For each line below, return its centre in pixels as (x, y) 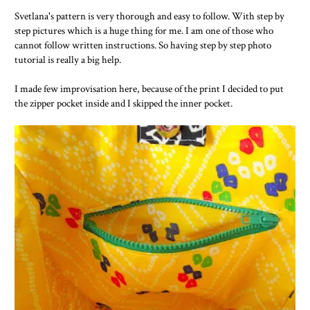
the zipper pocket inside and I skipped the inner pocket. (124, 103)
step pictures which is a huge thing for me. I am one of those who (144, 31)
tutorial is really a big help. (68, 60)
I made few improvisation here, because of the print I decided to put (149, 89)
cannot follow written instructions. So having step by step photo (143, 45)
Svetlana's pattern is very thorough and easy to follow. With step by (149, 16)
